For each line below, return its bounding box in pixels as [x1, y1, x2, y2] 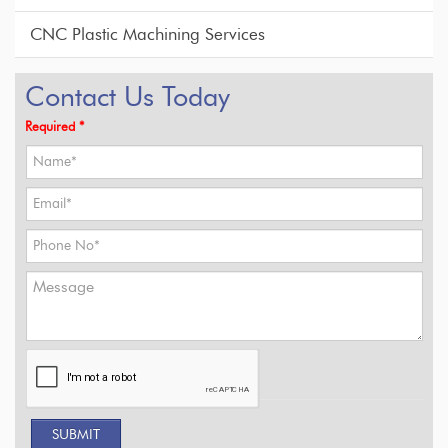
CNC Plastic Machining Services [30, 26, 265, 44]
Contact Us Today [25, 84, 230, 112]
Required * [25, 120, 84, 135]
